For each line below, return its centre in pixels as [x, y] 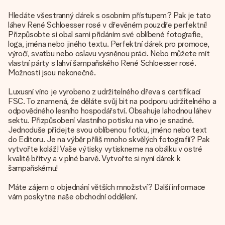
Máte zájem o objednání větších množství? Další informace [107, 187]
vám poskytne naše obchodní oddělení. [73, 197]
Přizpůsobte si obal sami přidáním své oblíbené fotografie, [105, 34]
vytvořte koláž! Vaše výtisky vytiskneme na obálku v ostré [105, 149]
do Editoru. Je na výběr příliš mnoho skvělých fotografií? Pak [109, 139]
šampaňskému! [33, 168]
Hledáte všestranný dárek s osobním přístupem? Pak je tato [109, 15]
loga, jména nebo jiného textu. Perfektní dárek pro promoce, [109, 44]
